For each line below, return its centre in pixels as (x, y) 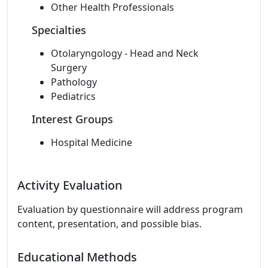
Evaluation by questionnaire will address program (130, 209)
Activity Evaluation (70, 185)
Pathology (74, 82)
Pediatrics (73, 96)
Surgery (69, 68)
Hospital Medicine (92, 142)
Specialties (59, 30)
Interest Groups (72, 119)
